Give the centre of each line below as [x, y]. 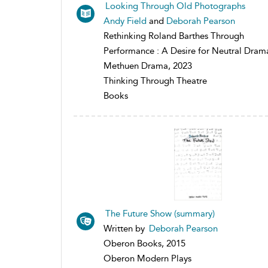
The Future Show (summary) [160, 213]
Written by [125, 228]
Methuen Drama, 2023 [148, 66]
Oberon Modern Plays [147, 258]
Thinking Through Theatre [155, 80]
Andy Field [125, 21]
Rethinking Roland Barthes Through [174, 36]
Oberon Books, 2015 [144, 243]
